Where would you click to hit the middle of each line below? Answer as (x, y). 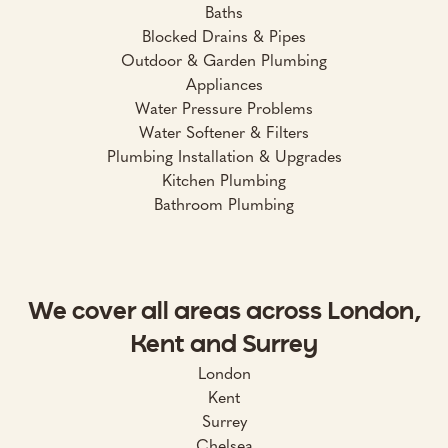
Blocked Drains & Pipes (224, 36)
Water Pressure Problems (224, 108)
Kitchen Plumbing (224, 180)
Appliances (224, 84)
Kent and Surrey (224, 344)
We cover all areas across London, (224, 311)
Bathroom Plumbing (224, 204)
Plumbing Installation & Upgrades (224, 156)
